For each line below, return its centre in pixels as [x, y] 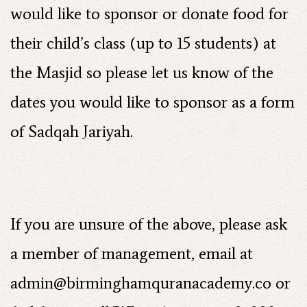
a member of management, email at [132, 253]
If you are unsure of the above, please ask [149, 224]
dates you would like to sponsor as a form [152, 102]
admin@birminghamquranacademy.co [141, 283]
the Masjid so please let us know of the [142, 72]
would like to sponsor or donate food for [149, 13]
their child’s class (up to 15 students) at [143, 43]
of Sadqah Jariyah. [72, 131]
